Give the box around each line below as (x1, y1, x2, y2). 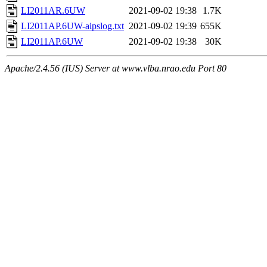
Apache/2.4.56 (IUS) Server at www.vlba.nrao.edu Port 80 (5, 63, 226, 74)
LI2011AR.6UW (21, 5, 85, 16)
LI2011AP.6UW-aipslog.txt (21, 21, 124, 32)
